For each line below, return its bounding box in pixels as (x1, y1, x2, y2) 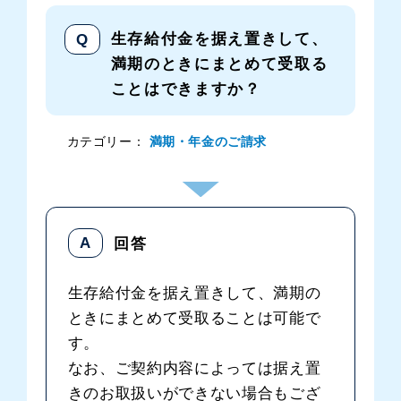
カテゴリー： (66, 132, 146, 150)
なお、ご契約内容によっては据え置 (67, 356, 321, 379)
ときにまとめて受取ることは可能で (67, 306, 321, 328)
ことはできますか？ (110, 77, 261, 99)
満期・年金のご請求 (149, 132, 267, 150)
